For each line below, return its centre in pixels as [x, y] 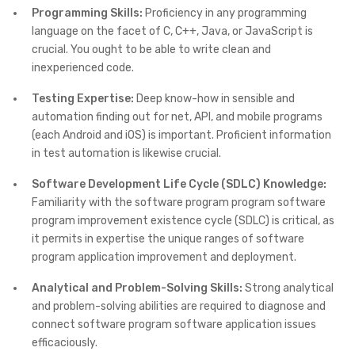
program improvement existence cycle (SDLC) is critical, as [183, 220]
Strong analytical [288, 288]
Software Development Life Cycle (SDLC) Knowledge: [179, 184]
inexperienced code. [83, 67]
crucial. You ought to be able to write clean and [151, 49]
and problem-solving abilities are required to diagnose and [179, 306]
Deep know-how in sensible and [214, 98]
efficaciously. [65, 342]
